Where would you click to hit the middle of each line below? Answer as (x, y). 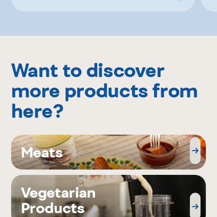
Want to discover (87, 70)
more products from (105, 90)
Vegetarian (58, 192)
